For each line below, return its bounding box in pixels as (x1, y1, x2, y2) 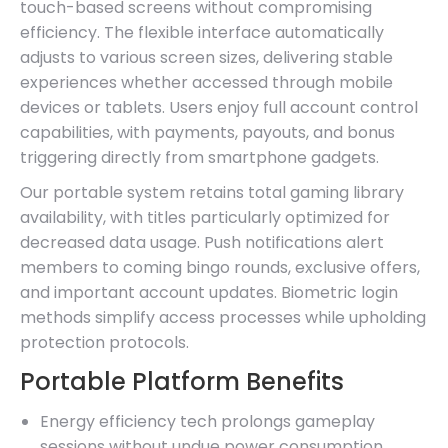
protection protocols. (20, 330, 189, 354)
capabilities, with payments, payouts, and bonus (20, 120, 395, 144)
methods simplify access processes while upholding (20, 305, 426, 329)
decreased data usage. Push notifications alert (20, 230, 384, 254)
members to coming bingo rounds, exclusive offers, (20, 255, 420, 279)
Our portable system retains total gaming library (20, 180, 404, 204)
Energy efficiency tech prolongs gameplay (40, 409, 375, 433)
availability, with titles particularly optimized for (20, 205, 390, 229)
